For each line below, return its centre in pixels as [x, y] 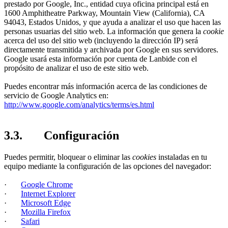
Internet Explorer [48, 194]
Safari [30, 221]
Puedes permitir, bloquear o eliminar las [68, 157]
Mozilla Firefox [46, 212]
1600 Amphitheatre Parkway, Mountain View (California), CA [104, 13]
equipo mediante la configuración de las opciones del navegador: [108, 166]
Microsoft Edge [46, 203]
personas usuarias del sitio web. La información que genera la [104, 32]
